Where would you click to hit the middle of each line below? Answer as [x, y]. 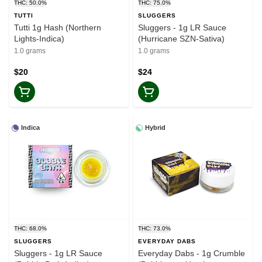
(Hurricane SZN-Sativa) [181, 39]
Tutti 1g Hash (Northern [58, 28]
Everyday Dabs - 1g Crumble [192, 254]
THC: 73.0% [154, 229]
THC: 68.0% [30, 229]
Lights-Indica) [39, 39]
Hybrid [155, 128]
